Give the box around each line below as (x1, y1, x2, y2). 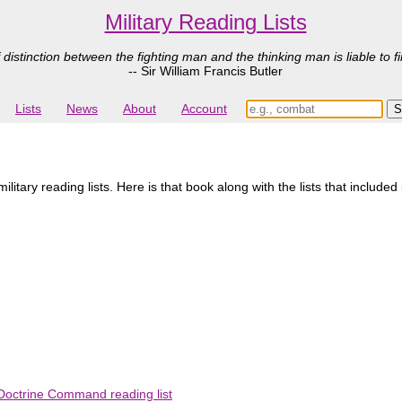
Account (181, 101, 227, 117)
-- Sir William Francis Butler (128, 64, 283, 78)
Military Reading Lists (104, 10, 307, 34)
